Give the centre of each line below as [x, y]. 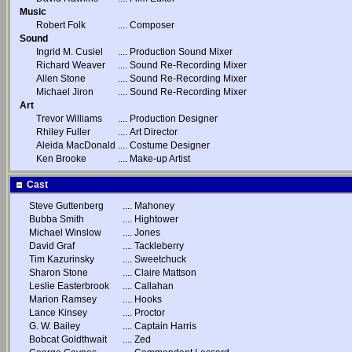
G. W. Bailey [55, 326]
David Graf [52, 246]
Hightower [156, 219]
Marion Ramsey [63, 299]
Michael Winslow [65, 233]
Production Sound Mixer [181, 52]
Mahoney [154, 206]
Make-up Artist [160, 159]
